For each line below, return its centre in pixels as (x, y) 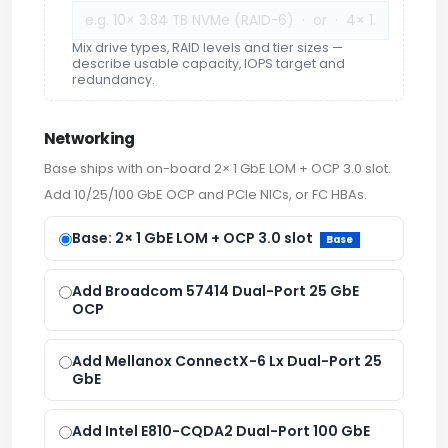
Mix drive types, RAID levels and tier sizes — (207, 48)
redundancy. (113, 80)
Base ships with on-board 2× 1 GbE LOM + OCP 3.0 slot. (217, 169)
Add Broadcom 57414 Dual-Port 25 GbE (215, 290)
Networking (89, 139)
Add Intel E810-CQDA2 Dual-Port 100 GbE (221, 430)
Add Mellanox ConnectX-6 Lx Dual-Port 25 (227, 360)
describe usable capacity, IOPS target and (208, 64)
